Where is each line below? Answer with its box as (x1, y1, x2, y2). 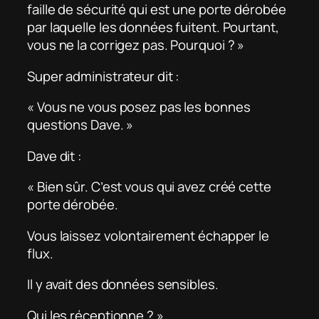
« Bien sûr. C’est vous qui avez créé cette (27, 177, 271, 197)
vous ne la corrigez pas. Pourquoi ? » (27, 36, 245, 55)
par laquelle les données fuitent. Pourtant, (27, 18, 279, 37)
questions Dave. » (27, 115, 134, 135)
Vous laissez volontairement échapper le (27, 226, 270, 245)
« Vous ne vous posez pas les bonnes (27, 98, 251, 117)
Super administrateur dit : (27, 66, 180, 85)
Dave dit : (27, 146, 82, 165)
